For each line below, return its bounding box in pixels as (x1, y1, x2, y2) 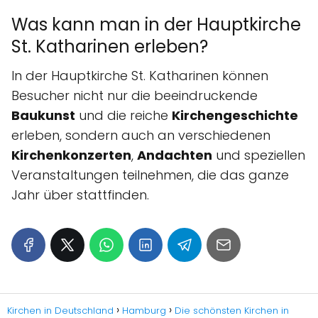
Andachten (137, 146, 212, 164)
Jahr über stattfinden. (11, 185, 149, 204)
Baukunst (11, 106, 75, 124)
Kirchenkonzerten (11, 146, 131, 164)
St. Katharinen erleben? (11, 34, 208, 58)
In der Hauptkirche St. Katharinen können (11, 66, 268, 84)
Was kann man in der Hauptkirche (11, 12, 301, 36)
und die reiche (75, 106, 172, 124)
